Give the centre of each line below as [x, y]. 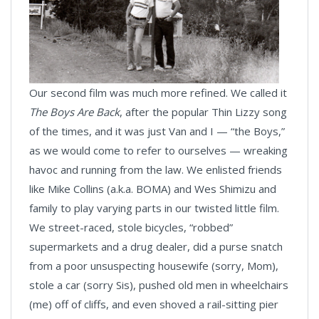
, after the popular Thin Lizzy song [203, 111]
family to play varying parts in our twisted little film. [154, 208]
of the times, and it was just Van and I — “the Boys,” [157, 131]
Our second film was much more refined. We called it [158, 92]
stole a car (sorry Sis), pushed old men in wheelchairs [159, 284]
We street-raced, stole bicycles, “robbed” [131, 227]
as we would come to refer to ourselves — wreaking [158, 150]
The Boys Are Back [74, 111]
